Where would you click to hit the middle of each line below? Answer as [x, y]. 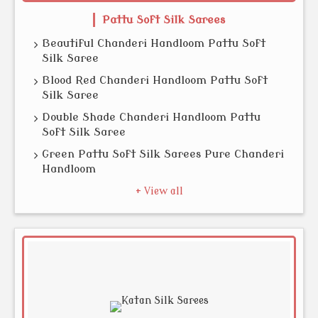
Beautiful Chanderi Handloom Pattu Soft [154, 43]
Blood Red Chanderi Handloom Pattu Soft [155, 80]
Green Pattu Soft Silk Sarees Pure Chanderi [163, 154]
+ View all [159, 191]
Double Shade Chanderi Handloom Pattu [151, 117]
